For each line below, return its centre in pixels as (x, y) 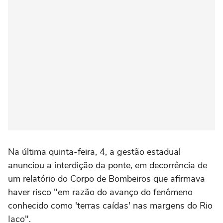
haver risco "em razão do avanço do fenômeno (100, 192)
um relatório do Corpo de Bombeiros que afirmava (107, 178)
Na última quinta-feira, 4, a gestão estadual (94, 152)
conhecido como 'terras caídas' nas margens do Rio (110, 205)
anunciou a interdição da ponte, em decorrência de (108, 165)
